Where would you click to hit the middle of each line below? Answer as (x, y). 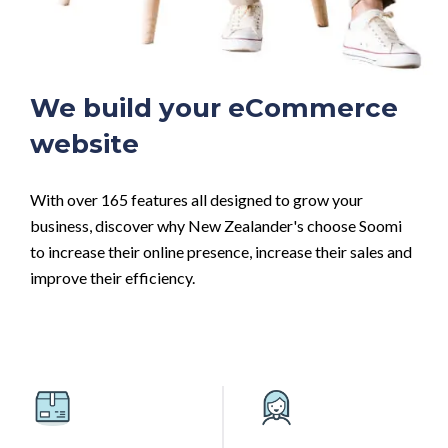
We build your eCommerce (214, 107)
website (84, 143)
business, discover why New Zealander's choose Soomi (216, 225)
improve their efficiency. (112, 277)
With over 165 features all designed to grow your (196, 199)
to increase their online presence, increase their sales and (221, 251)
